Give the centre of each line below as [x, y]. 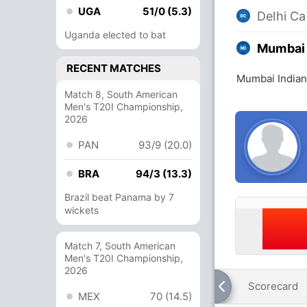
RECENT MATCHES [114, 68]
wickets [82, 210]
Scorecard [273, 286]
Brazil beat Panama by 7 [119, 197]
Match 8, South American [121, 94]
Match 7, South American [120, 246]
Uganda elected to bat [115, 35]
